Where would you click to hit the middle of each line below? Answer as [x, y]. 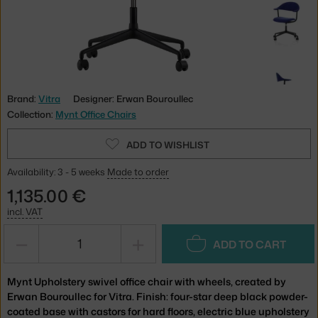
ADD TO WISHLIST [168, 144]
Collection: [31, 114]
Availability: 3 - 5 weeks [57, 171]
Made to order [138, 171]
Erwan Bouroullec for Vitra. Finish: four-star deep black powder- [158, 296]
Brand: [23, 98]
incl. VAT [25, 211]
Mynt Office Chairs [96, 114]
